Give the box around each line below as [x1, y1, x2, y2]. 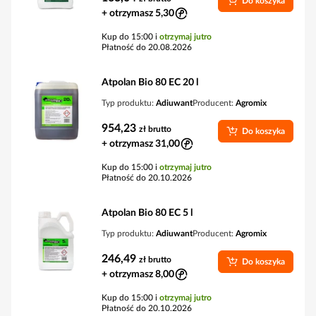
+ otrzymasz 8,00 [102, 269, 174, 279]
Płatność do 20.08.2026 [102, 43, 192, 51]
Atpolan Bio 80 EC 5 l [102, 208, 193, 218]
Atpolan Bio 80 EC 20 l [102, 78, 198, 87]
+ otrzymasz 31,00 [102, 139, 180, 149]
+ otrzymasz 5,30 [102, 8, 174, 18]
